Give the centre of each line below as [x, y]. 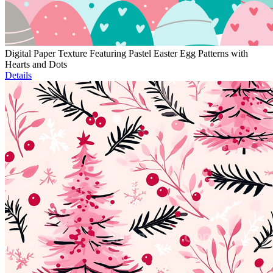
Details [18, 76]
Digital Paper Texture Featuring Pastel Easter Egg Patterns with [126, 54]
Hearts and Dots [36, 65]
